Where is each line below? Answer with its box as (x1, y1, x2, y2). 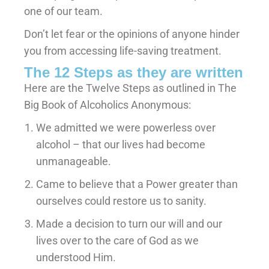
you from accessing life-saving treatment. (24, 44, 222, 57)
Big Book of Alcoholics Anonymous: (24, 98, 191, 111)
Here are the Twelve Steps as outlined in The (24, 81, 237, 94)
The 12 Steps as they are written (24, 64, 243, 80)
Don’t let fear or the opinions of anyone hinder (24, 27, 240, 40)
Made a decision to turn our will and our (36, 217, 222, 230)
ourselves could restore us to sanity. (36, 194, 207, 207)
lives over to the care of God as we (36, 234, 199, 247)
